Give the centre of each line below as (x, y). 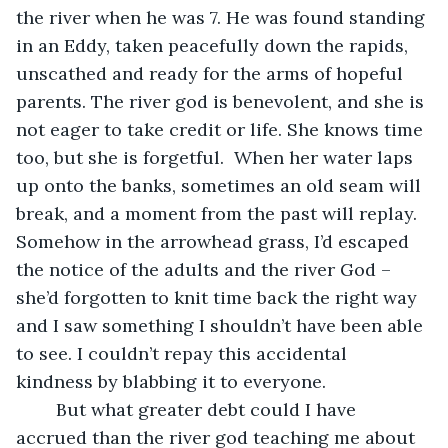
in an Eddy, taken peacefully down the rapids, (214, 45)
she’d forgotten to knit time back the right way (219, 297)
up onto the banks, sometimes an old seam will (221, 185)
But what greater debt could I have (46, 409)
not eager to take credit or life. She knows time (222, 129)
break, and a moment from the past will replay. (219, 213)
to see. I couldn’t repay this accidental (184, 353)
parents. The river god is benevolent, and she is (222, 101)
